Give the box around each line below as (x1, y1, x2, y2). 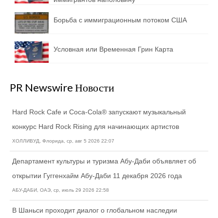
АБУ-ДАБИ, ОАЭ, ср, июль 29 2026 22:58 (12, 187, 109, 193)
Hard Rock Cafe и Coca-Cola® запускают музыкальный (12, 108, 186, 116)
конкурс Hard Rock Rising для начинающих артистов (12, 122, 179, 130)
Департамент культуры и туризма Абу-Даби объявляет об (12, 157, 196, 165)
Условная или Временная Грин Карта (54, 45, 173, 54)
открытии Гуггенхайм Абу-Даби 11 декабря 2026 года (12, 171, 182, 180)
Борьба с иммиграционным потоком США (54, 16, 187, 24)
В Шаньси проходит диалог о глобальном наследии (12, 206, 177, 214)
